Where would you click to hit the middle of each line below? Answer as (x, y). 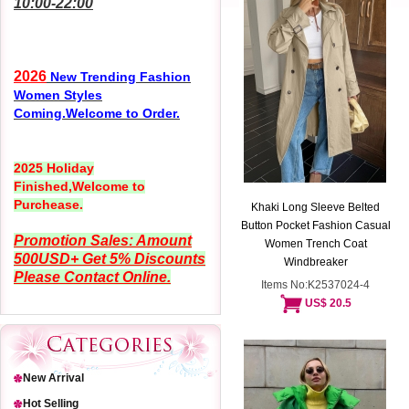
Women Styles (58, 95)
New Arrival (53, 378)
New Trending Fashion (119, 77)
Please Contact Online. (92, 277)
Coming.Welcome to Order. (97, 113)
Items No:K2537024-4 (316, 285)
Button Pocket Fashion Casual (316, 225)
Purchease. (48, 204)
